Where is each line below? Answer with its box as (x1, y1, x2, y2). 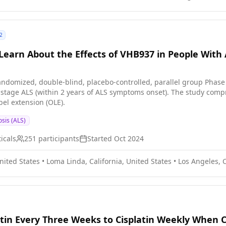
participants (36, 134, 79, 143)
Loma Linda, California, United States (46, 156, 172, 166)
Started (87, 134, 114, 143)
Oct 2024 (114, 134, 144, 143)
